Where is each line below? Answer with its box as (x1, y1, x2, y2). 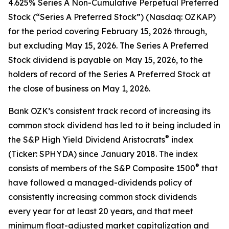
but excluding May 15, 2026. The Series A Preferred (8, 40, 209, 51)
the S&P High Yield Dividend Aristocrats (8, 134, 165, 145)
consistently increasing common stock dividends (8, 192, 197, 202)
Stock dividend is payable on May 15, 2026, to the (8, 55, 203, 65)
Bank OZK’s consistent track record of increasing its (8, 106, 211, 116)
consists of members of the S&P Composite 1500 (8, 163, 195, 173)
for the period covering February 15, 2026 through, (8, 26, 207, 36)
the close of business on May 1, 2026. (8, 83, 150, 94)
